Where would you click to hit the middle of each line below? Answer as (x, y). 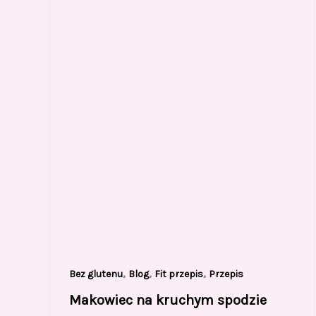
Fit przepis (178, 274)
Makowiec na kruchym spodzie (168, 300)
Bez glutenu (96, 274)
